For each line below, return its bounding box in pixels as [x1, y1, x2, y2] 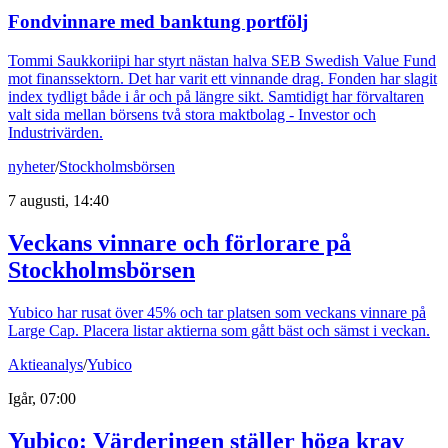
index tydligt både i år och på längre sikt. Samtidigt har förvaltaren [8, 88, 424, 106]
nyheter [8, 158, 55, 176]
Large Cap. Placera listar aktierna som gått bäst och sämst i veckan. [8, 321, 430, 339]
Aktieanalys [8, 355, 83, 373]
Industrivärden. [8, 124, 103, 142]
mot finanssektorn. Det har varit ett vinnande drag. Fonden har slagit [8, 70, 437, 88]
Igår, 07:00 [8, 389, 76, 407]
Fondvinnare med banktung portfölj [8, 11, 308, 33]
